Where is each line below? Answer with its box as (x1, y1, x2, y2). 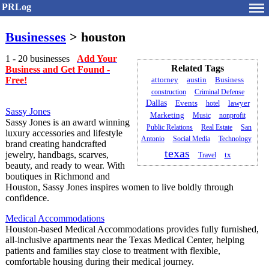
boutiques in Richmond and (5, 171, 110, 182)
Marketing (150, 111, 184, 120)
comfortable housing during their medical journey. (5, 256, 194, 267)
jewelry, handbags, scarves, (5, 150, 109, 160)
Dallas (145, 98, 167, 108)
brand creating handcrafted (5, 139, 106, 150)
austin (187, 76, 207, 85)
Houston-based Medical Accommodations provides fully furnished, (5, 224, 259, 235)
